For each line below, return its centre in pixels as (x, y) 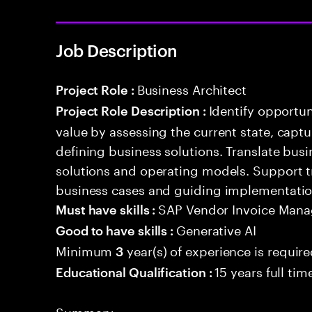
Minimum (86, 249)
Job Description (117, 50)
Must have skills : (107, 209)
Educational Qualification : (135, 271)
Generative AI (216, 228)
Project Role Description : (132, 110)
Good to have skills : (116, 229)
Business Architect (192, 88)
